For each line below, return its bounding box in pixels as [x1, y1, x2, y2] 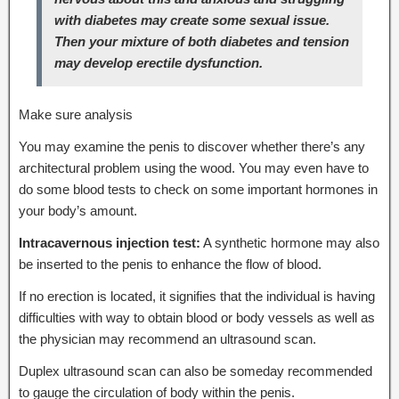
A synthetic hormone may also [200, 234, 379, 250]
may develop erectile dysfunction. [54, 54, 263, 70]
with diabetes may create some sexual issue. [54, 12, 330, 28]
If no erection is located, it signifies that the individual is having [19, 288, 375, 304]
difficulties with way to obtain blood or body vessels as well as [19, 309, 375, 325]
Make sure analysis [19, 106, 133, 122]
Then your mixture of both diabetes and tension [54, 33, 349, 49]
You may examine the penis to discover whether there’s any [19, 138, 365, 154]
